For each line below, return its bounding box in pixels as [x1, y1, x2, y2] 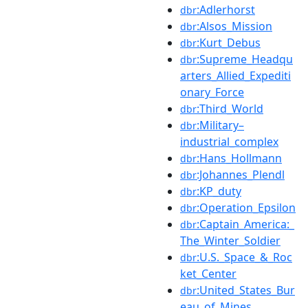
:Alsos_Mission [197, 18, 272, 34]
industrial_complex [180, 133, 278, 149]
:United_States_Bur [197, 282, 295, 298]
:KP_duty [197, 183, 241, 199]
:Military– [197, 117, 244, 133]
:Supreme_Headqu [197, 51, 293, 67]
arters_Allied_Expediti [180, 67, 291, 83]
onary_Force [180, 84, 244, 100]
